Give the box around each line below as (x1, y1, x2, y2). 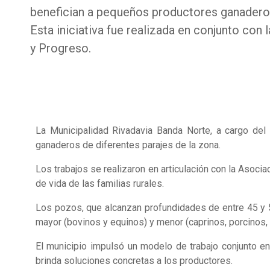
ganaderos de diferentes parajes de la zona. (35, 139, 221, 151)
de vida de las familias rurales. (35, 177, 164, 189)
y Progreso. (30, 41, 91, 55)
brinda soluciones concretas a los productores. (35, 254, 233, 266)
